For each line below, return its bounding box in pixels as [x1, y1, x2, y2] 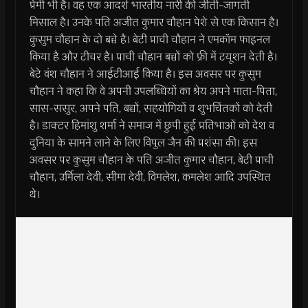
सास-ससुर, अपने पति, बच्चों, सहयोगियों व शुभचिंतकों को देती [29, 99, 272, 117]
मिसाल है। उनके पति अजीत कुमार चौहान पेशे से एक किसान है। [29, 13, 278, 31]
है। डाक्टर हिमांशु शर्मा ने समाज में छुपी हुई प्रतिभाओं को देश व [29, 116, 274, 134]
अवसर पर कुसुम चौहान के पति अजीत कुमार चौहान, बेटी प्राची [29, 151, 274, 168]
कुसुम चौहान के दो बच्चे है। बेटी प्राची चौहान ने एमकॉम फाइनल [29, 30, 270, 48]
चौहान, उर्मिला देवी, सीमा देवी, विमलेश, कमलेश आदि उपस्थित [29, 168, 271, 186]
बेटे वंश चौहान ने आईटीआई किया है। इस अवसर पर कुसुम [29, 65, 261, 82]
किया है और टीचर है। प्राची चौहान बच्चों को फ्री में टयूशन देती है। [29, 47, 277, 65]
